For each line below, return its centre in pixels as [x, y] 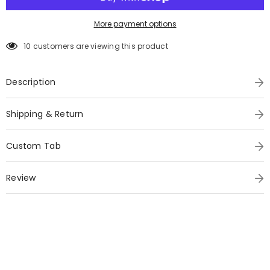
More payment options [135, 24]
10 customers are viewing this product [96, 46]
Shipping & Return [45, 114]
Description [31, 82]
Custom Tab [33, 146]
